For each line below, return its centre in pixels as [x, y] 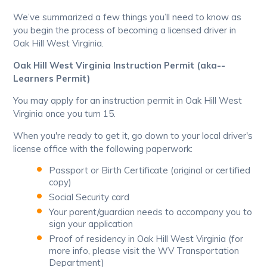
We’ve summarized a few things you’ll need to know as [128, 17]
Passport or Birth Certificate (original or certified [150, 170]
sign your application [91, 224]
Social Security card [89, 197]
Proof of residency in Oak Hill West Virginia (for [146, 239]
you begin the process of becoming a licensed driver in [125, 30]
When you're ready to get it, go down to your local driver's [133, 136]
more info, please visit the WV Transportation [144, 251]
